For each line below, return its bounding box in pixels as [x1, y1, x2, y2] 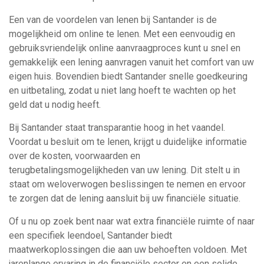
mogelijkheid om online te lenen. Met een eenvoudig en [9, 28, 235, 39]
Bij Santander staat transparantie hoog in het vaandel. [9, 122, 225, 133]
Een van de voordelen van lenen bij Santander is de [9, 14, 217, 25]
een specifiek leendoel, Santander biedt [9, 230, 172, 241]
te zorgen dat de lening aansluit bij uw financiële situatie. [9, 193, 240, 204]
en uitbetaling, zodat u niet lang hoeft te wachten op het [9, 85, 236, 96]
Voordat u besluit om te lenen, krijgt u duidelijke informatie [9, 136, 247, 147]
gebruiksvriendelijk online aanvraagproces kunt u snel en [9, 42, 240, 54]
